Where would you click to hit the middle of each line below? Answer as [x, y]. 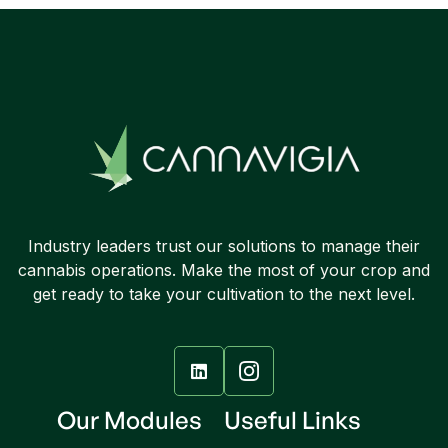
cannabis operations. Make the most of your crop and [224, 270]
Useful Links [292, 420]
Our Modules [129, 420]
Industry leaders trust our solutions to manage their [224, 246]
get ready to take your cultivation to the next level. [224, 294]
